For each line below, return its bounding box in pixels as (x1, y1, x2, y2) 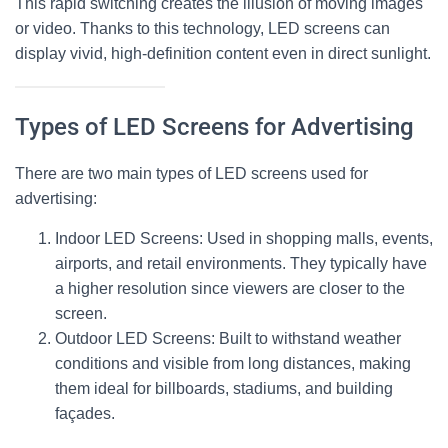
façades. (55, 405, 115, 422)
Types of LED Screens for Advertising (15, 113, 414, 141)
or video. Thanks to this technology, (15, 20, 268, 37)
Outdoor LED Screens (55, 330, 211, 347)
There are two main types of (15, 165, 215, 182)
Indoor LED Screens (55, 230, 199, 247)
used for (307, 165, 368, 182)
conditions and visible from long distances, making (55, 355, 411, 372)
